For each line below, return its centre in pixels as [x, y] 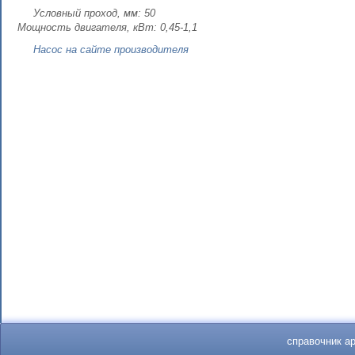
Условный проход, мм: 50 [94, 13]
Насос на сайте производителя [111, 50]
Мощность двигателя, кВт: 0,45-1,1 [107, 27]
